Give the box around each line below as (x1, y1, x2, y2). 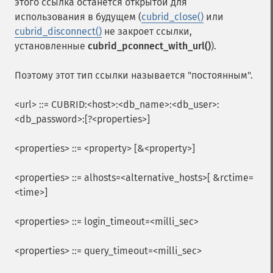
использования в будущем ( (15, 11, 141, 23)
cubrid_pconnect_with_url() (88, 40, 211, 52)
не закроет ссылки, (102, 26, 192, 37)
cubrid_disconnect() (15, 26, 102, 37)
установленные (15, 40, 88, 52)
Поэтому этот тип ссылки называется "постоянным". (15, 69, 253, 81)
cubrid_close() (141, 11, 204, 23)
